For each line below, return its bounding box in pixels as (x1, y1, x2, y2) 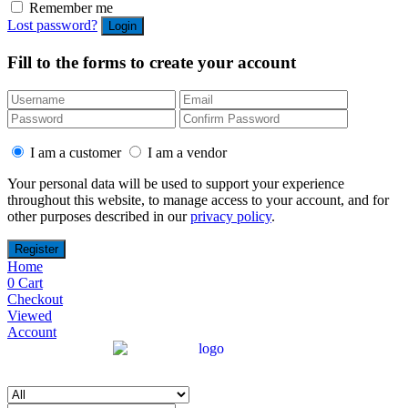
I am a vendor (148, 144, 227, 160)
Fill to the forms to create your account (7, 53, 296, 73)
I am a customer (30, 144, 121, 160)
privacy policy (190, 208, 271, 224)
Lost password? (7, 17, 97, 34)
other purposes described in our (7, 208, 190, 224)
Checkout (7, 291, 63, 307)
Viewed (7, 307, 52, 323)
